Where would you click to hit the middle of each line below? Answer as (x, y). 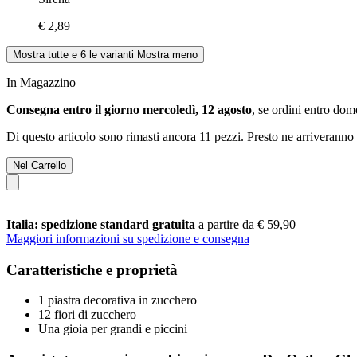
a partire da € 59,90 (247, 224)
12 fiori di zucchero (87, 315)
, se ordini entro (292, 109)
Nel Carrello (39, 165)
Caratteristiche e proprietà (92, 269)
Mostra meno (167, 54)
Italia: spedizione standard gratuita (102, 224)
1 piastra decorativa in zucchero (118, 300)
